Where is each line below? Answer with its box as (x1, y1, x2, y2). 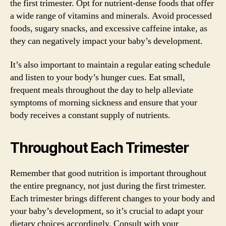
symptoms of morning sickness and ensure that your (10, 97, 197, 108)
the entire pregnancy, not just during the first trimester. (10, 180, 206, 192)
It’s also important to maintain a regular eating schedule (10, 59, 210, 71)
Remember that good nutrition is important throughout (10, 167, 206, 179)
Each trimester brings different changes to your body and (10, 193, 215, 204)
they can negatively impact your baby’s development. (10, 35, 203, 47)
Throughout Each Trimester (10, 139, 189, 156)
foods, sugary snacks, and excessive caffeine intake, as (10, 22, 207, 34)
